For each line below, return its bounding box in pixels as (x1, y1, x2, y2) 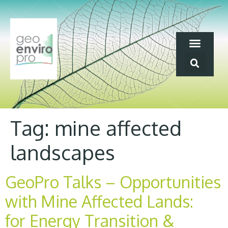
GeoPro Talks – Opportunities (5, 171, 221, 192)
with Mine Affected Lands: (5, 190, 197, 212)
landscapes (10, 139, 115, 165)
